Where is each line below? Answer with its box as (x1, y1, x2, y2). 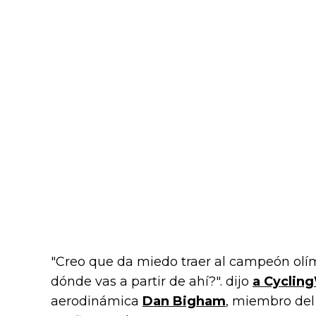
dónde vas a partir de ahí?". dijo (51, 274, 253, 290)
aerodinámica (51, 293, 142, 310)
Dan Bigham (142, 293, 226, 310)
